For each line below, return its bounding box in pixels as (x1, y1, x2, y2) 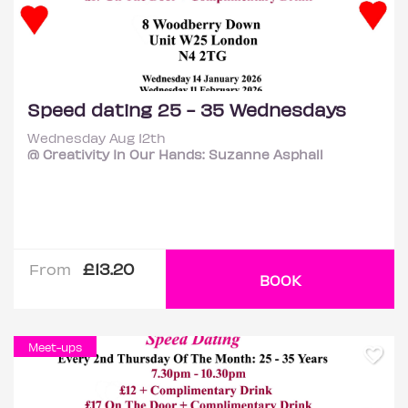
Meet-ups (28, 340, 82, 353)
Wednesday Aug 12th (27, 129, 166, 146)
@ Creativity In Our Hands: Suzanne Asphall (27, 146, 323, 162)
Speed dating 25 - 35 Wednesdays (27, 97, 346, 120)
